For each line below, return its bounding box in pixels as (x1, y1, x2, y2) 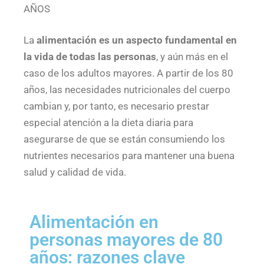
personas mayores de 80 (29, 229, 223, 250)
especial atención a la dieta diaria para (24, 117, 193, 129)
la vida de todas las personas (24, 51, 156, 63)
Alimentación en (29, 211, 159, 232)
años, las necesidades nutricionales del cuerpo (24, 84, 230, 96)
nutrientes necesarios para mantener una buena (24, 150, 235, 162)
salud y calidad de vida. (24, 166, 126, 179)
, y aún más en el (156, 51, 228, 63)
